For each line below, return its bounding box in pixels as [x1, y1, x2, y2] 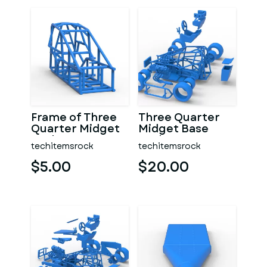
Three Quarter [138, 110, 220, 125]
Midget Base [138, 121, 209, 136]
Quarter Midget [31, 121, 120, 136]
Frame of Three [31, 110, 117, 125]
